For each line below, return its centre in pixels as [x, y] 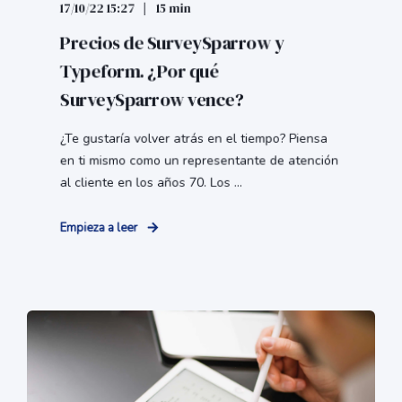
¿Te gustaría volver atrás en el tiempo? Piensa [193, 139]
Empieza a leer [99, 228]
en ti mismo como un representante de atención [199, 161]
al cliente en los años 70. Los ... [151, 183]
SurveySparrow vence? [151, 100]
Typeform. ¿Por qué [139, 71]
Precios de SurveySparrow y [171, 43]
